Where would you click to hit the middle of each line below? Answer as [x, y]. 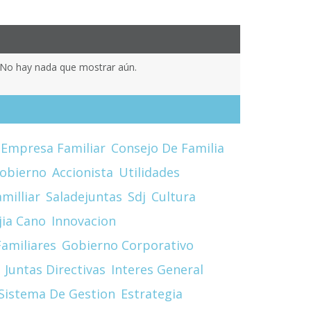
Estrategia [151, 293]
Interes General [157, 269]
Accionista [82, 172]
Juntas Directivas [55, 269]
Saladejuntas [84, 196]
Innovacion [83, 220]
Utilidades [149, 172]
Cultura [173, 196]
